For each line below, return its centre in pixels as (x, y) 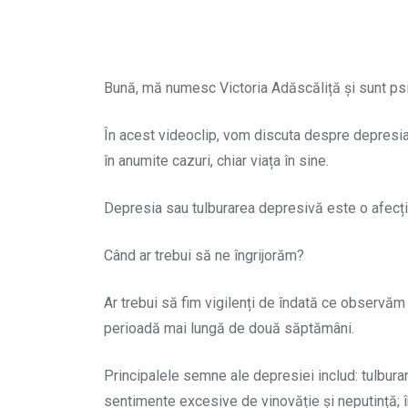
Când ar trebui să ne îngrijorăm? (204, 255)
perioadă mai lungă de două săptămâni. (229, 328)
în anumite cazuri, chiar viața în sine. (216, 160)
